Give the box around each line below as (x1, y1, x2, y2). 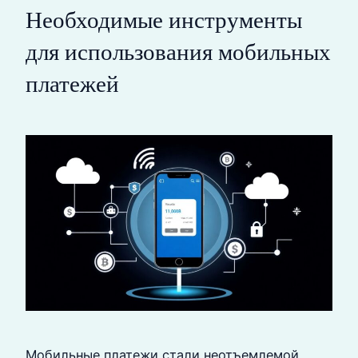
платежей (26, 71, 119, 97)
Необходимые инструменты (26, 7, 302, 34)
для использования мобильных (26, 39, 331, 66)
